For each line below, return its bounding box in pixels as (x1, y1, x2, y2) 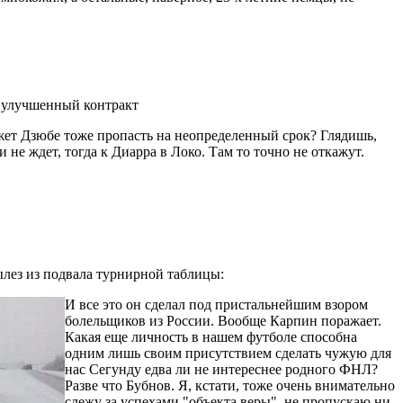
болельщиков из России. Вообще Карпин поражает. (65, 312, 381, 328)
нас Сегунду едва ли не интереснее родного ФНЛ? (65, 361, 378, 377)
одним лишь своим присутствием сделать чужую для (65, 345, 391, 361)
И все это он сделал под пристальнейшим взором (65, 296, 368, 312)
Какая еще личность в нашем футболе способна (65, 328, 357, 345)
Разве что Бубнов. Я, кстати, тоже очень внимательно (65, 377, 395, 393)
